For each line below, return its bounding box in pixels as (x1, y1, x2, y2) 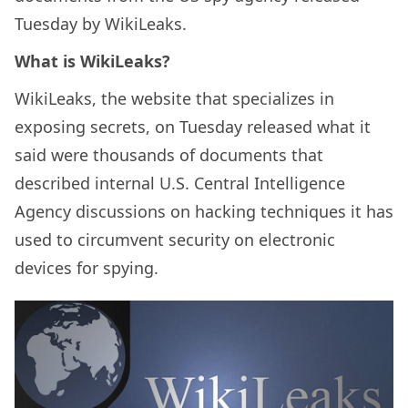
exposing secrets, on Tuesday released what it (15, 116, 371, 138)
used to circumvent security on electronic (15, 229, 335, 251)
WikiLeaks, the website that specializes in (15, 87, 334, 110)
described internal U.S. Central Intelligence (15, 172, 345, 195)
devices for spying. (15, 257, 158, 280)
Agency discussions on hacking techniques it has (15, 200, 393, 223)
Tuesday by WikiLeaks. (15, 13, 187, 36)
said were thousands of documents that (15, 144, 323, 167)
